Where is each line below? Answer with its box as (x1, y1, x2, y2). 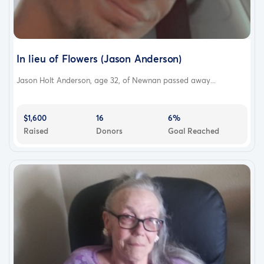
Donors (95, 125, 123, 136)
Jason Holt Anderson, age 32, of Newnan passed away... (16, 74, 216, 85)
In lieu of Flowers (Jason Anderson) (16, 51, 181, 65)
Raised (24, 125, 48, 136)
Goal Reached (168, 125, 220, 136)
